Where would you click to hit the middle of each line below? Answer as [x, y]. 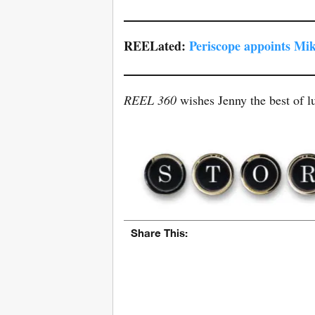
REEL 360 [150, 99]
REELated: [156, 45]
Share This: [159, 232]
